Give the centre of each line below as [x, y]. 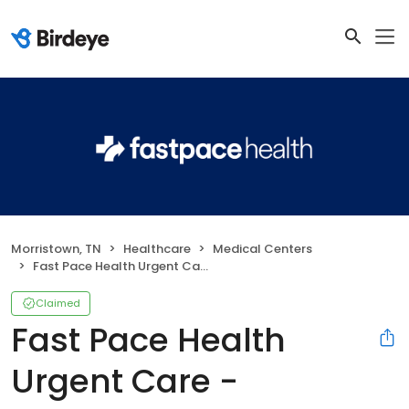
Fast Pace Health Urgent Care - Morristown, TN [116, 266]
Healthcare [157, 248]
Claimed [58, 303]
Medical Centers [262, 248]
